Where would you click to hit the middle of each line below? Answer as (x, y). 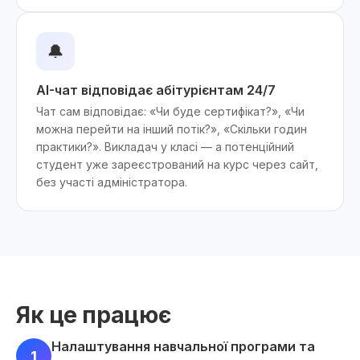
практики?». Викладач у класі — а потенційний (165, 147)
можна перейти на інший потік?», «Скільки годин (172, 129)
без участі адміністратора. (112, 182)
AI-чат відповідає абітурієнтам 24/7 (156, 90)
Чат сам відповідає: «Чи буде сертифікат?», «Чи (170, 111)
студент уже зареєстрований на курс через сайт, (177, 164)
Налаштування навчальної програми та (183, 346)
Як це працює (94, 315)
